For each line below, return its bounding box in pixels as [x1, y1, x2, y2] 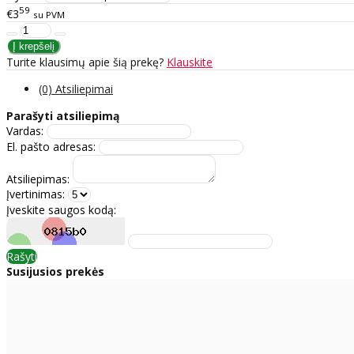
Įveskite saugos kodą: [6, 201, 116, 217]
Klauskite [167, 54, 213, 70]
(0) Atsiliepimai [39, 81, 113, 96]
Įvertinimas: [6, 186, 65, 201]
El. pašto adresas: [6, 138, 96, 154]
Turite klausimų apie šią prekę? [6, 54, 167, 70]
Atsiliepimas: [6, 171, 70, 186]
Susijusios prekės [6, 263, 104, 279]
